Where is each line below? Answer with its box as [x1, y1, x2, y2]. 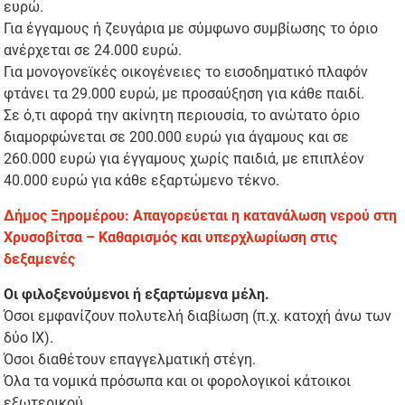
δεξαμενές [4, 250, 76, 268]
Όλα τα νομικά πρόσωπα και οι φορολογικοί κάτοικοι [4, 372, 352, 390]
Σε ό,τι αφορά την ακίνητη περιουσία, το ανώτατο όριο [4, 106, 361, 124]
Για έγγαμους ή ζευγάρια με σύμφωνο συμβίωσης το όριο [4, 19, 379, 37]
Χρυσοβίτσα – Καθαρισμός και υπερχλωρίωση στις [4, 228, 338, 246]
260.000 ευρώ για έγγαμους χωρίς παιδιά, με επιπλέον [4, 149, 365, 167]
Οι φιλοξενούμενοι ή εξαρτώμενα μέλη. [4, 285, 270, 303]
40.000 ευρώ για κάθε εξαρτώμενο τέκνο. [4, 171, 280, 189]
